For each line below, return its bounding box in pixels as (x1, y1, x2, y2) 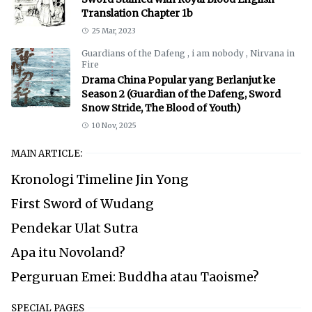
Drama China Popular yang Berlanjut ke (81, 73, 275, 86)
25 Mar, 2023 (91, 26, 136, 36)
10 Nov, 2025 (91, 120, 136, 130)
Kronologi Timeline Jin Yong (11, 171, 189, 187)
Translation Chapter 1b (81, 6, 193, 19)
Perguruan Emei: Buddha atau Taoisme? (11, 268, 259, 285)
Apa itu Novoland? (11, 244, 125, 260)
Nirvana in (250, 47, 295, 58)
